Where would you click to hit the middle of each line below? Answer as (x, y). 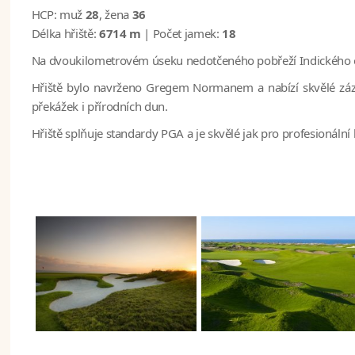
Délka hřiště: (64, 34)
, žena (115, 15)
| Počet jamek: (181, 34)
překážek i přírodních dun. (99, 107)
